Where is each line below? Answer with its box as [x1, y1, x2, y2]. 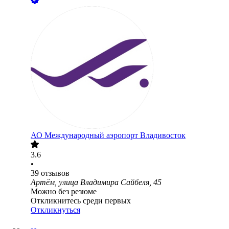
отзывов [41, 169, 70, 178]
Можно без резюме [31, 187, 97, 196]
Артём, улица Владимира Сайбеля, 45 [31, 178, 162, 187]
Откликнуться [31, 205, 80, 215]
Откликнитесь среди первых [31, 196, 131, 205]
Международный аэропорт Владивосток [44, 131, 186, 140]
